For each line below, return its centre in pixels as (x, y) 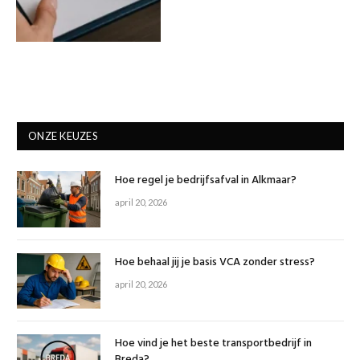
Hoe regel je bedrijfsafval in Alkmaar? (206, 181)
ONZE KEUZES (63, 136)
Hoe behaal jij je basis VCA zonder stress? (215, 262)
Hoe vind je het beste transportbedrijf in (213, 343)
